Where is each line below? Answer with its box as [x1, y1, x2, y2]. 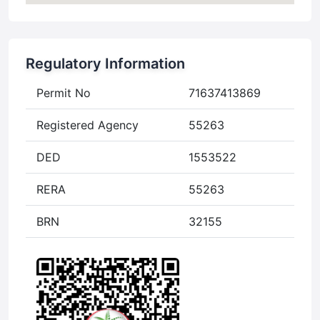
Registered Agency [36, 118, 139, 133]
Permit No [36, 86, 91, 101]
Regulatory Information [26, 55, 185, 73]
